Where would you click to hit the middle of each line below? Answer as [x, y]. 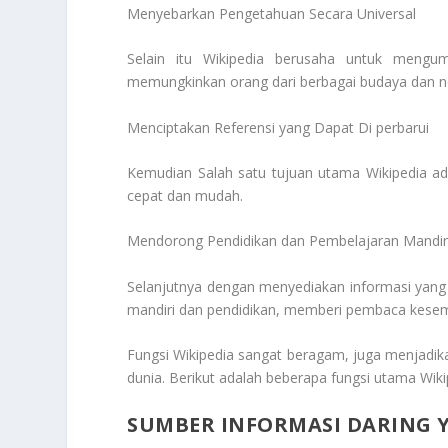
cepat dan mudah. [185, 195]
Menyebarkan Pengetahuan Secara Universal [272, 13]
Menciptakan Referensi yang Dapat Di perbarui [278, 127]
